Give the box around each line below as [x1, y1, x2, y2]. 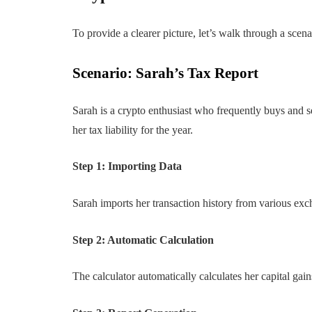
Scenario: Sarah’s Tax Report [72, 65, 259, 81]
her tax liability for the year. [72, 123, 194, 136]
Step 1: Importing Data [72, 160, 182, 173]
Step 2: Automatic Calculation [72, 233, 214, 246]
